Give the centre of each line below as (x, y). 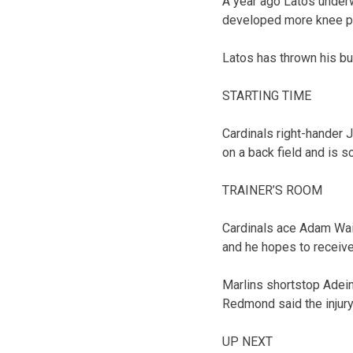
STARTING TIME (267, 95)
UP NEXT (247, 341)
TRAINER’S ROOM (272, 190)
